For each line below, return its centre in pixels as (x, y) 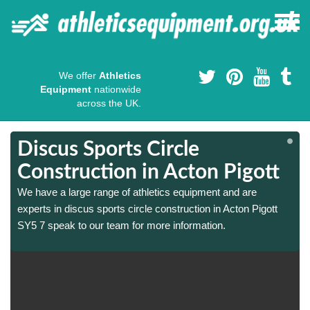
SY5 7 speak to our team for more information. (121, 226)
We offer (79, 76)
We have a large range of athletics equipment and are (137, 192)
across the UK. (109, 103)
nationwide (116, 90)
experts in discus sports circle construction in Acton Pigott (147, 209)
